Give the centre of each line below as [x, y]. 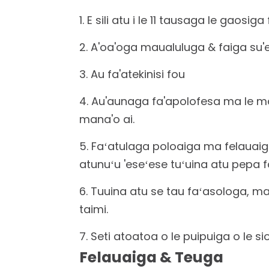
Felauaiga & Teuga [151, 257]
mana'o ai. [107, 119]
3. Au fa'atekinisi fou [132, 74]
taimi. [94, 209]
